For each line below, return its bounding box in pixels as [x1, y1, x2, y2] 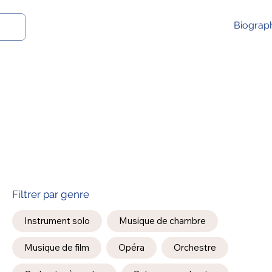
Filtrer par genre [12, 188, 90, 201]
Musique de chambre [119, 215, 206, 227]
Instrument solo [24, 215, 90, 227]
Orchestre [174, 242, 217, 254]
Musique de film [24, 242, 90, 254]
